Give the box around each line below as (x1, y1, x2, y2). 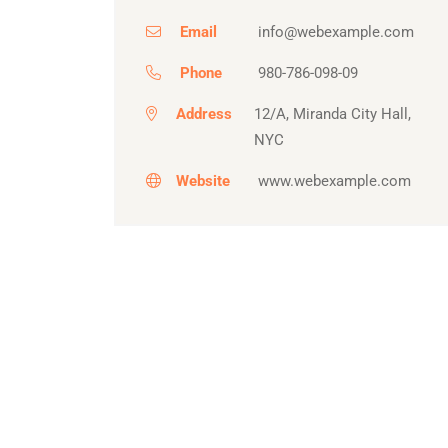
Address (176, 104, 232, 123)
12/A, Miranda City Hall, (254, 104, 412, 123)
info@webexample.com (258, 22, 415, 41)
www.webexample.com (258, 171, 412, 190)
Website (176, 171, 230, 190)
